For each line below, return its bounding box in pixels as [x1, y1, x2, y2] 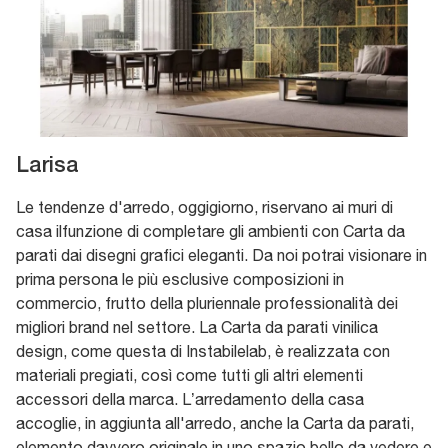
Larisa [16, 155, 79, 176]
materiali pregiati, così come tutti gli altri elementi [16, 365, 363, 384]
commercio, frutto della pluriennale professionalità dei [16, 293, 398, 312]
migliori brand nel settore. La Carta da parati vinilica [16, 317, 378, 336]
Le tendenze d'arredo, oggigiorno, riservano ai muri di [16, 197, 393, 216]
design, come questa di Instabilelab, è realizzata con [16, 341, 390, 360]
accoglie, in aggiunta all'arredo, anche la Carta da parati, [16, 413, 414, 432]
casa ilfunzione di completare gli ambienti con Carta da [16, 221, 405, 240]
